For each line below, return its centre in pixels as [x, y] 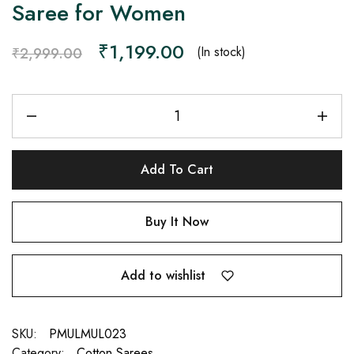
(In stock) [221, 52]
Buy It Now [177, 222]
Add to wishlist [163, 275]
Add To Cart [177, 170]
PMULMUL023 [88, 333]
